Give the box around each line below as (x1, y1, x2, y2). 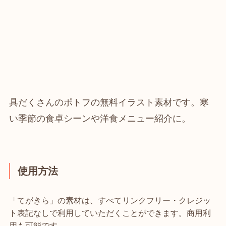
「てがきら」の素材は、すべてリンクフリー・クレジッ (9, 195, 211, 205)
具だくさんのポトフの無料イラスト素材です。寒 (9, 97, 209, 107)
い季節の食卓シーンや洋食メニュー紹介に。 (9, 114, 191, 124)
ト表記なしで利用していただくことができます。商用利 (9, 208, 211, 217)
